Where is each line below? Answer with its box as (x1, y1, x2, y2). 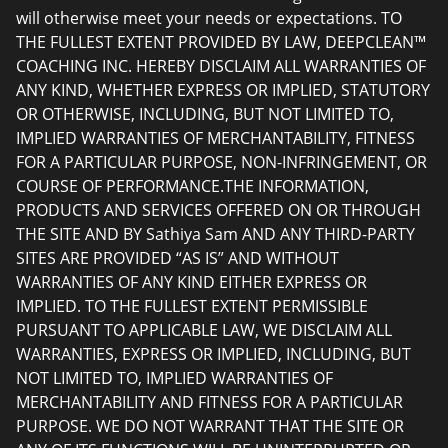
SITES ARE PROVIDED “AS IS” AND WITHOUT (16, 247, 339, 269)
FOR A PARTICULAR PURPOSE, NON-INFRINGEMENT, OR (16, 151, 427, 173)
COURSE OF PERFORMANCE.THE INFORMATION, (16, 175, 369, 197)
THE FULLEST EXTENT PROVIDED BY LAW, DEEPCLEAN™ (16, 31, 426, 53)
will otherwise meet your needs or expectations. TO (16, 7, 402, 29)
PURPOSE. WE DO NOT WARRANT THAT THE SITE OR (16, 415, 404, 437)
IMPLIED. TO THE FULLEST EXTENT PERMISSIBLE (16, 295, 368, 317)
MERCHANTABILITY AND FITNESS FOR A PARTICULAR (16, 391, 403, 413)
